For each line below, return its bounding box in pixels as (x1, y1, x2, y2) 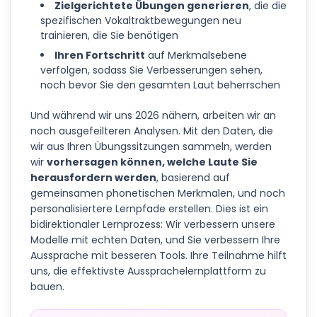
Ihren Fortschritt (54, 47, 145, 62)
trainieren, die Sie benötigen (40, 28, 178, 42)
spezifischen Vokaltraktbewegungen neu (40, 13, 241, 28)
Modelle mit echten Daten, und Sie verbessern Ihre (30, 232, 280, 247)
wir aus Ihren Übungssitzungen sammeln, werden (30, 139, 272, 154)
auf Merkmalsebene (145, 47, 247, 62)
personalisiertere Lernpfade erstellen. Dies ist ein (30, 201, 268, 216)
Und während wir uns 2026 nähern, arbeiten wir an (30, 108, 276, 122)
